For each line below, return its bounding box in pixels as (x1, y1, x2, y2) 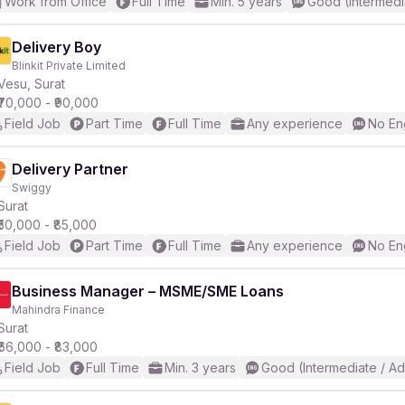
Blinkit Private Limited (12, 59, 126, 72)
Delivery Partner (12, 160, 128, 178)
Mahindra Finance (12, 303, 105, 316)
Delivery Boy (12, 38, 101, 56)
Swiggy (12, 181, 52, 194)
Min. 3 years (165, 360, 236, 375)
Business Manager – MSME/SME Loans (12, 282, 284, 300)
